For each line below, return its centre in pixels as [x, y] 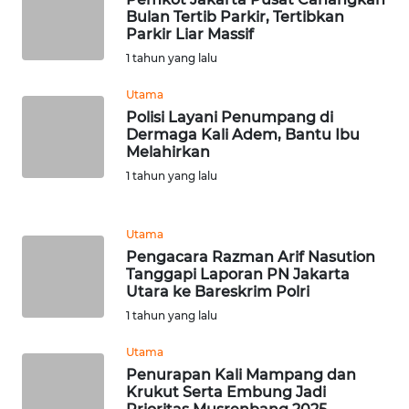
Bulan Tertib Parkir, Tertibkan [235, 17]
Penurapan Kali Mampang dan [241, 375]
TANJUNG [62, 153]
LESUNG [62, 173]
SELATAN [63, 86]
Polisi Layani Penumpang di [230, 118]
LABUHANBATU [78, 375]
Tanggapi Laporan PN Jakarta [238, 275]
